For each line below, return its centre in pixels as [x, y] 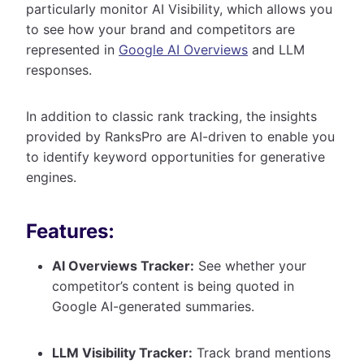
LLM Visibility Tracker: [122, 352]
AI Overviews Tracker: [123, 265]
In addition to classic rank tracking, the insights [171, 116]
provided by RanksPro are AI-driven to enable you [180, 136]
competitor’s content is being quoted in [173, 286]
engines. [53, 177]
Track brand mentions [262, 352]
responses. [61, 69]
